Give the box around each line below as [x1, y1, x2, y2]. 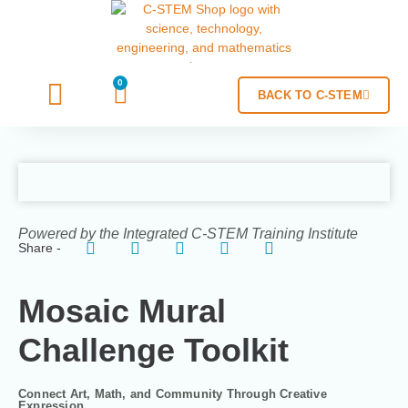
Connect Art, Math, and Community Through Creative [18, 387, 327, 401]
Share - [18, 240, 61, 255]
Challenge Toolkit [18, 331, 289, 369]
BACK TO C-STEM [257, 87, 362, 102]
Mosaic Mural [18, 292, 226, 330]
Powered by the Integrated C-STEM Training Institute [18, 226, 358, 241]
